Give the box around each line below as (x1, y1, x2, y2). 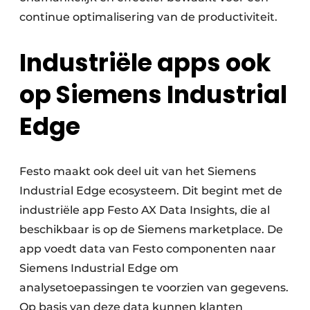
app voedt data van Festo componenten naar (19, 242, 276, 256)
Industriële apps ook (19, 46, 271, 80)
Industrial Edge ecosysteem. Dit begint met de (19, 184, 282, 198)
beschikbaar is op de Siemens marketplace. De (19, 223, 283, 237)
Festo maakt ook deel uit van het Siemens (19, 165, 256, 179)
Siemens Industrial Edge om (19, 262, 179, 275)
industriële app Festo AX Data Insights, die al (19, 203, 270, 217)
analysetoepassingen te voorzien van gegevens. (19, 281, 289, 295)
